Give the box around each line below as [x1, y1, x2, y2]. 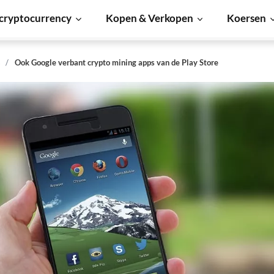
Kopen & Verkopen [105, 12, 193, 24]
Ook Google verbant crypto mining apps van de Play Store [15, 57, 218, 67]
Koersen [227, 12, 267, 24]
